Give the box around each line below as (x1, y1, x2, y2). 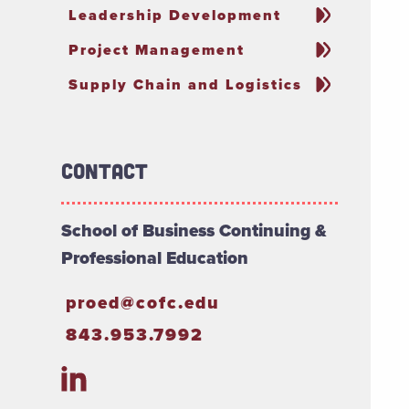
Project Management (68, 39, 246, 61)
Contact (61, 158, 149, 184)
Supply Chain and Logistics (68, 74, 303, 96)
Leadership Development (68, 5, 282, 26)
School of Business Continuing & (61, 217, 328, 245)
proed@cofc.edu (65, 289, 220, 317)
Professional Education (61, 245, 249, 272)
